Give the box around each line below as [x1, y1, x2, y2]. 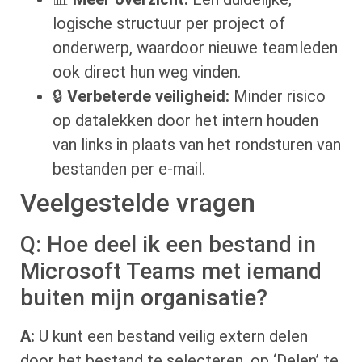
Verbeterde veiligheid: [67, 86, 229, 106]
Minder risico [229, 86, 326, 106]
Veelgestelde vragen [20, 187, 255, 218]
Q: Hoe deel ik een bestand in [20, 230, 316, 258]
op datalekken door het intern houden [53, 110, 318, 130]
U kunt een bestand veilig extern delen [35, 326, 308, 346]
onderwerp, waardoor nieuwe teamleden [53, 37, 338, 57]
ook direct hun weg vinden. [53, 61, 241, 82]
